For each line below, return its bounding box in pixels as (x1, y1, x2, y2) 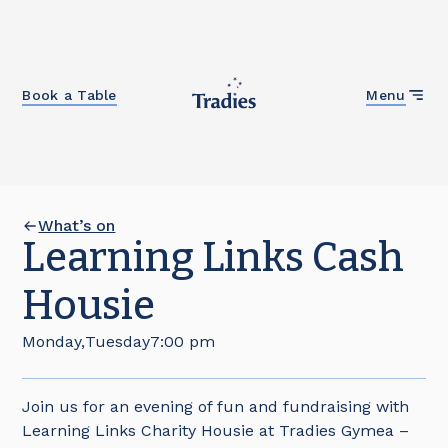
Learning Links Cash (22, 234, 405, 282)
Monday (22, 332, 82, 351)
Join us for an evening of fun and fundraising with (22, 397, 410, 416)
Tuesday (85, 332, 151, 351)
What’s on (38, 216, 116, 235)
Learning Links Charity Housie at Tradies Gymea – (22, 421, 410, 440)
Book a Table (22, 86, 117, 103)
